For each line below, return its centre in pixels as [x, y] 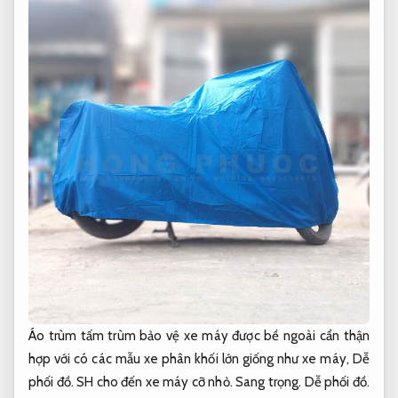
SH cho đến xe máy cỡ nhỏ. [154, 382]
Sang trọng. [269, 382]
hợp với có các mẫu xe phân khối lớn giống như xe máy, [191, 358]
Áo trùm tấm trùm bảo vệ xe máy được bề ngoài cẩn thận [199, 335]
